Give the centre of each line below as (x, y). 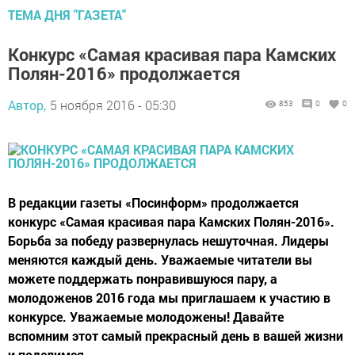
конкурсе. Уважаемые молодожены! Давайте (146, 317)
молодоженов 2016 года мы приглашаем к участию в (169, 298)
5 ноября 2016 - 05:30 (113, 105)
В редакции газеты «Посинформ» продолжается (153, 202)
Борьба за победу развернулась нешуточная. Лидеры (168, 240)
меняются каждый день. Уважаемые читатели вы (160, 260)
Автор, (27, 105)
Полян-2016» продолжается (124, 73)
